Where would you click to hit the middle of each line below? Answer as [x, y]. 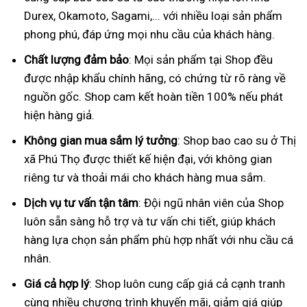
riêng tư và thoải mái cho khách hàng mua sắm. [145, 177]
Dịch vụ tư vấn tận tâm [81, 202]
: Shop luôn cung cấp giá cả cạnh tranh [187, 283]
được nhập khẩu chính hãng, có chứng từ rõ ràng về [155, 78]
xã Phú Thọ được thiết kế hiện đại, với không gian [148, 159]
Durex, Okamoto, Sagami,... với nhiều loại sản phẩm [153, 15]
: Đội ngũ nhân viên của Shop [211, 202]
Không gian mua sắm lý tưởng [101, 140]
